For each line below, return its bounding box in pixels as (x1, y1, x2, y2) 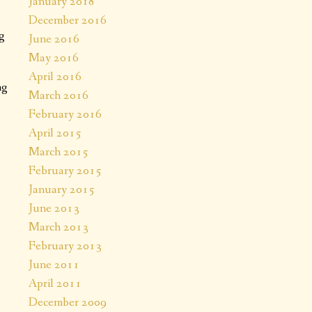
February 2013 (29, 237, 102, 254)
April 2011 (29, 274, 81, 292)
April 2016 (29, 68, 81, 85)
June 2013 (29, 199, 79, 217)
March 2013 (29, 218, 88, 235)
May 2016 (29, 49, 79, 66)
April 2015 (29, 124, 81, 141)
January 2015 (29, 180, 95, 198)
